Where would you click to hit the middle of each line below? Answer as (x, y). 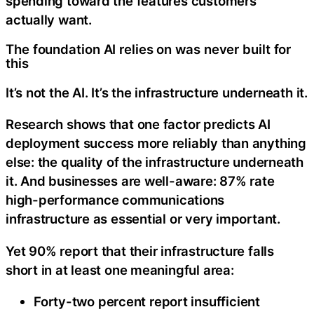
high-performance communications (115, 200)
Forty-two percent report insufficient (147, 302)
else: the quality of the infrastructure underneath (155, 162)
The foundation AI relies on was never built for (149, 49)
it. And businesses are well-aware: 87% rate (140, 181)
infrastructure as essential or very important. (143, 219)
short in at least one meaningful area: (120, 269)
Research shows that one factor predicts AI (138, 124)
